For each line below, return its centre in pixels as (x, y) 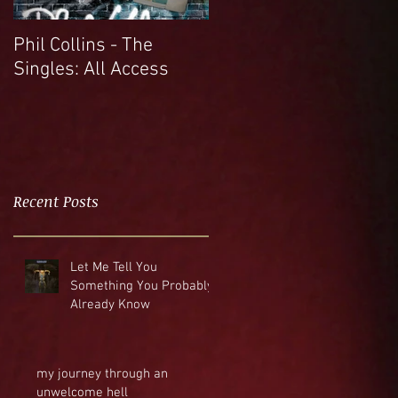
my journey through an (102, 374)
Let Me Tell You (114, 267)
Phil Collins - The (83, 46)
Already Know (110, 304)
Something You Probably (142, 286)
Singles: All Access (91, 70)
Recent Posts (56, 201)
